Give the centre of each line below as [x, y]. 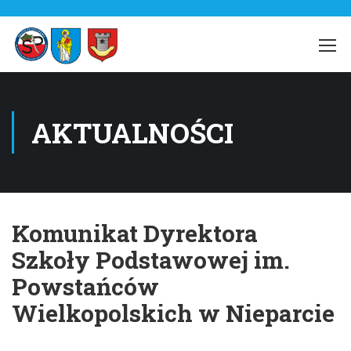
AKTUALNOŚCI [132, 132]
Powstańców [85, 286]
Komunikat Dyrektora [135, 233]
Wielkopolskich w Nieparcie [173, 313]
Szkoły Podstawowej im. [151, 260]
